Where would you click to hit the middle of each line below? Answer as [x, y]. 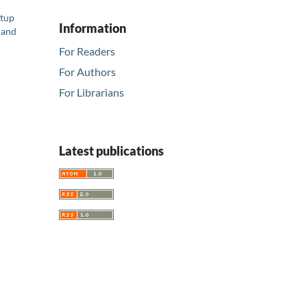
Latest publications [111, 151]
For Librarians [91, 93]
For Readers [87, 51]
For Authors [87, 72]
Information [93, 28]
